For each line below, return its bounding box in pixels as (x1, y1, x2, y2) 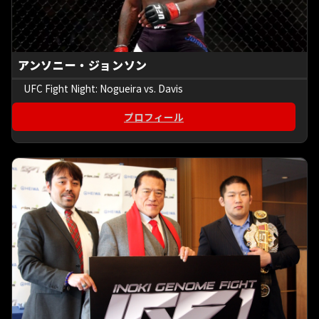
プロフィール (124, 109, 184, 124)
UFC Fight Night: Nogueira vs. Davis (23, 80, 183, 95)
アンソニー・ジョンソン (18, 56, 148, 73)
